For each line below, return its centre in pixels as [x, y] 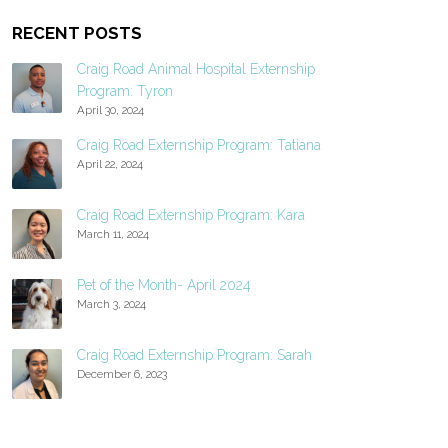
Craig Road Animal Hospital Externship [195, 68]
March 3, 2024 [111, 303]
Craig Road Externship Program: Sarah [194, 354]
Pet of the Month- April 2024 [163, 284]
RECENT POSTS [76, 32]
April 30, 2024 [110, 109]
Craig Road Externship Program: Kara [190, 214]
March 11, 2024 [112, 233]
